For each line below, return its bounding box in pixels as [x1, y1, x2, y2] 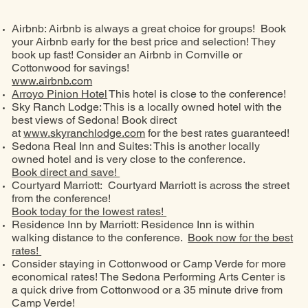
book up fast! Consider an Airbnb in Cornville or [12, 48, 243, 61]
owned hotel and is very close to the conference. [12, 153, 251, 166]
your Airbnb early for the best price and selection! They [12, 35, 276, 48]
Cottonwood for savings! [12, 61, 130, 74]
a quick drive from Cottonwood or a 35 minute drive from [12, 283, 283, 296]
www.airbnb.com [12, 74, 93, 87]
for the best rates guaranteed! [145, 126, 293, 140]
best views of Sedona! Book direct [12, 113, 177, 126]
